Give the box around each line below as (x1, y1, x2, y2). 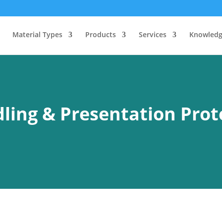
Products (85, 30, 116, 39)
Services (138, 30, 166, 39)
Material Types (12, 30, 62, 39)
